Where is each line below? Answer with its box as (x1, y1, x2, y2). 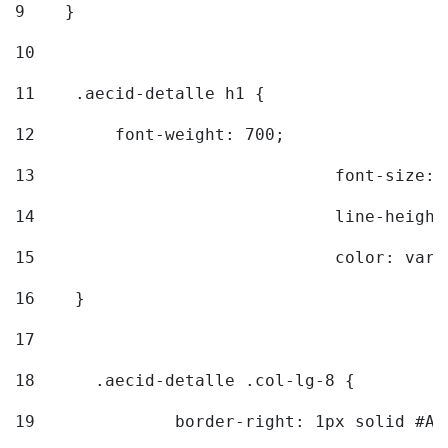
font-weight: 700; (35, 125, 295, 145)
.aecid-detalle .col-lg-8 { (95, 371, 365, 391)
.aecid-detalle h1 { (35, 84, 275, 104)
